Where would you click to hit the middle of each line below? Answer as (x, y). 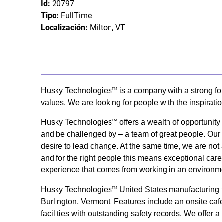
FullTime (76, 15)
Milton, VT (108, 27)
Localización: (65, 27)
